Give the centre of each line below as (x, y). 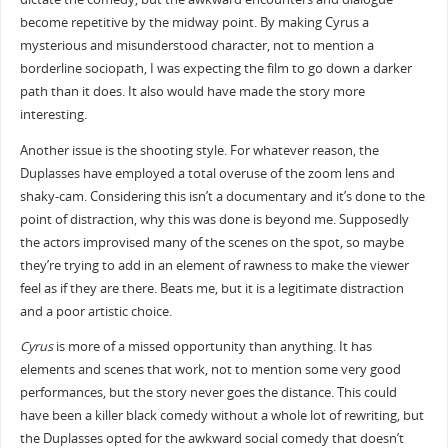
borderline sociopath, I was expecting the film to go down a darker (215, 69)
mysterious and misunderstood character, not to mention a (196, 46)
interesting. (53, 115)
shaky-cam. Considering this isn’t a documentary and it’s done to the (222, 196)
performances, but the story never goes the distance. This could (208, 393)
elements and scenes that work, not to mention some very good (210, 370)
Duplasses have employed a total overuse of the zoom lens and (207, 173)
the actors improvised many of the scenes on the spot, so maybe (211, 242)
